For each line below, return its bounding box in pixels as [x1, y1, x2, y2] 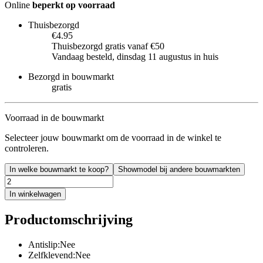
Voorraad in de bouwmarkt [5, 112, 104, 123]
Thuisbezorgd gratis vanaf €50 [52, 41, 164, 51]
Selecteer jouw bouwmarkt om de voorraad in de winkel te [5, 132, 221, 143]
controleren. [5, 143, 49, 153]
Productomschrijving [5, 211, 133, 227]
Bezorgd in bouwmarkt [28, 71, 114, 82]
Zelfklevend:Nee [28, 249, 90, 260]
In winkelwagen [9, 189, 61, 198]
